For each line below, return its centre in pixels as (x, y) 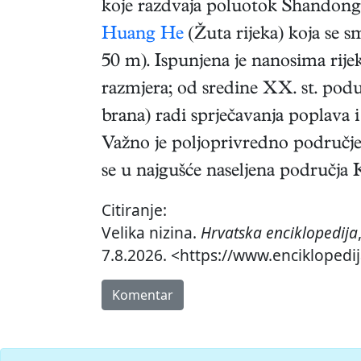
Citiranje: (134, 210)
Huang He (143, 36)
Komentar (143, 295)
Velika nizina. (151, 233)
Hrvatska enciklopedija (279, 233)
